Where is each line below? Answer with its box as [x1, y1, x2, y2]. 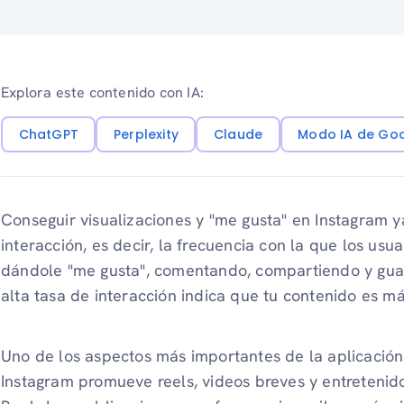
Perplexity [113, 124, 179, 143]
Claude [213, 124, 263, 143]
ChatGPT [18, 124, 78, 143]
